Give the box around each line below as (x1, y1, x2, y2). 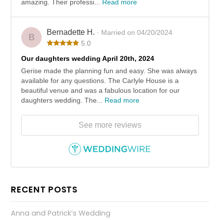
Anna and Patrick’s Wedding (11, 208, 111, 219)
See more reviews (79, 121, 141, 130)
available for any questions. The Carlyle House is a (21, 77, 179, 85)
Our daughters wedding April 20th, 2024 (21, 55, 155, 63)
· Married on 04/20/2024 (97, 28, 173, 37)
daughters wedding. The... (21, 96, 105, 105)
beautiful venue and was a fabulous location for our (21, 86, 180, 95)
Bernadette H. (47, 28, 97, 37)
